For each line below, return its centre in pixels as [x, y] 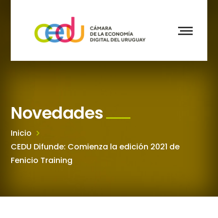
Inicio [21, 133]
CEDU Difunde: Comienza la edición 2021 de [95, 147]
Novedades [57, 113]
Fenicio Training [42, 160]
